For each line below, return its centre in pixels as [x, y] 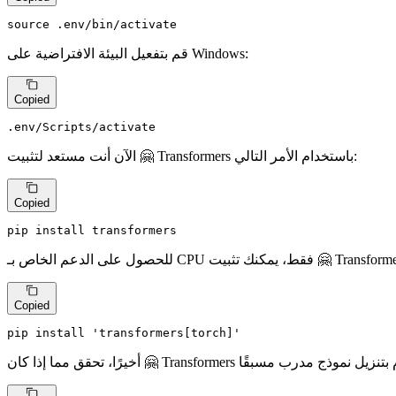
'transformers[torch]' [166, 332]
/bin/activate [131, 24]
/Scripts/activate [95, 127]
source [28, 24]
